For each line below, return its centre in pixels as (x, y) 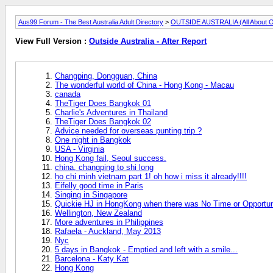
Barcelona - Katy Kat (92, 258)
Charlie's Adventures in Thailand (111, 112)
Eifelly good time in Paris (99, 185)
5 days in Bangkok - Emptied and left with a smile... (146, 249)
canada (68, 94)
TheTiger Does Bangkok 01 (103, 103)
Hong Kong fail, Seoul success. (111, 158)
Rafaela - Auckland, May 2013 (108, 231)
